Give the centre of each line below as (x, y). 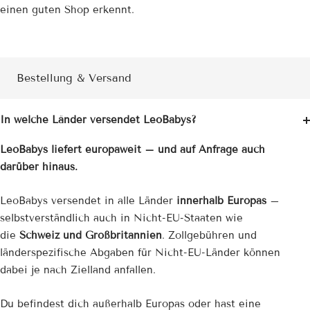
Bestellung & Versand (74, 78)
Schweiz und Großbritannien (91, 236)
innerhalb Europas (221, 201)
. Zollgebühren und (209, 236)
